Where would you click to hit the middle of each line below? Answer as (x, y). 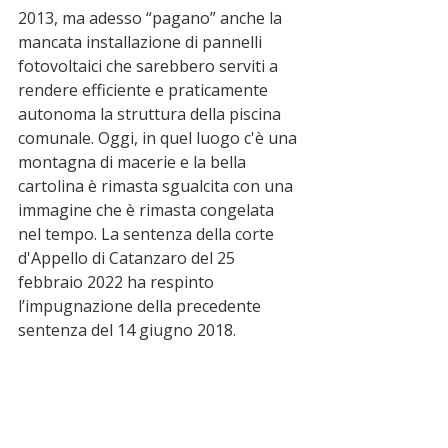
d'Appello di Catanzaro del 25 (128, 258)
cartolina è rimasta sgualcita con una (157, 186)
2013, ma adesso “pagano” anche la (152, 18)
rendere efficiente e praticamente (145, 90)
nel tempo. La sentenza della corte (148, 234)
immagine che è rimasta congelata (148, 210)
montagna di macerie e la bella (134, 162)
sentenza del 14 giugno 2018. (127, 330)
